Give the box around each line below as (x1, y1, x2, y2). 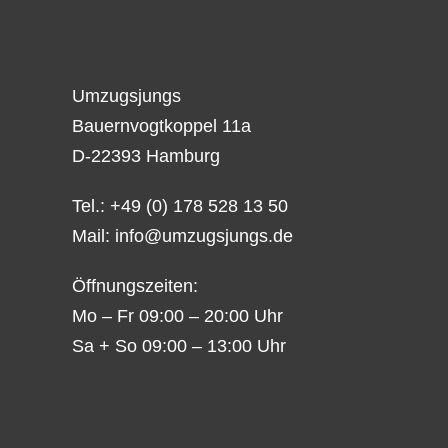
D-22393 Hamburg (71, 145, 220, 166)
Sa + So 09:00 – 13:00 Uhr (71, 335, 286, 356)
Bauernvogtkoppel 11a (71, 115, 251, 136)
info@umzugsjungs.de (114, 225, 293, 246)
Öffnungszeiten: (71, 275, 198, 296)
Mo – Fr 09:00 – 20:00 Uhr (71, 305, 283, 326)
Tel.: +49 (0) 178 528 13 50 (71, 195, 288, 216)
